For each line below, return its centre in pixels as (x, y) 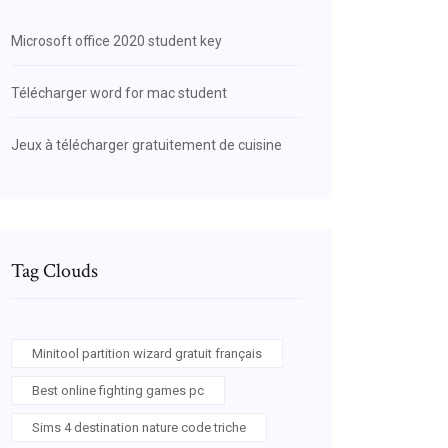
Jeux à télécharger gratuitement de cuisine (146, 145)
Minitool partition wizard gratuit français (147, 353)
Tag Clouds (54, 271)
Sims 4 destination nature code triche (139, 427)
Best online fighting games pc (118, 390)
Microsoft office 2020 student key (116, 41)
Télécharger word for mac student (119, 93)
